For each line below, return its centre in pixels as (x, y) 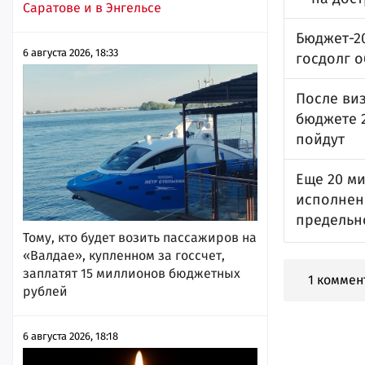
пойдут (320, 139)
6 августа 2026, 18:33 (70, 52)
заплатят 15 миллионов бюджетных (132, 273)
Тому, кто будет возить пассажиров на (140, 237)
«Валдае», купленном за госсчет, (124, 255)
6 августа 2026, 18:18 (70, 336)
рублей (45, 291)
